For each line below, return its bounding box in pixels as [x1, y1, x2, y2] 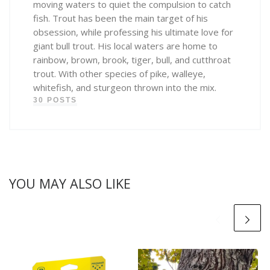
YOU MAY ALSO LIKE [9, 175, 131, 193]
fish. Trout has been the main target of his [33, 12, 208, 25]
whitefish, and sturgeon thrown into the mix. [33, 81, 216, 94]
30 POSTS [33, 96, 77, 105]
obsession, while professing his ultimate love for [33, 26, 233, 39]
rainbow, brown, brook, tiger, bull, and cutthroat [33, 54, 231, 66]
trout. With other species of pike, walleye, [33, 67, 206, 80]
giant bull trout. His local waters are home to [33, 40, 218, 52]
